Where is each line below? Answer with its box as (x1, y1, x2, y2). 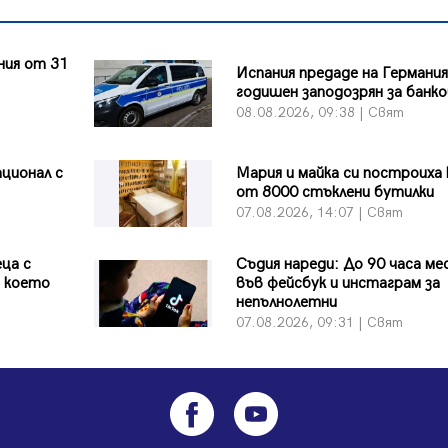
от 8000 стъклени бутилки (235, 183, 434, 203)
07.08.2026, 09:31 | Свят (235, 313, 403, 331)
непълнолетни (235, 292, 337, 312)
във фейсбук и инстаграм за (235, 273, 440, 293)
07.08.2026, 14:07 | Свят (235, 204, 403, 222)
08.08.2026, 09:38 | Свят (235, 104, 404, 122)
